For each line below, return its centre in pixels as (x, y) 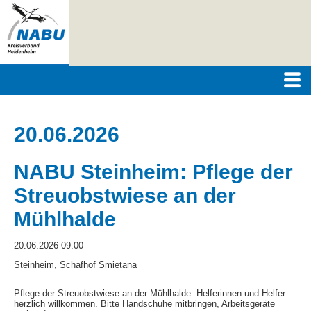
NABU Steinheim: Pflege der (153, 171)
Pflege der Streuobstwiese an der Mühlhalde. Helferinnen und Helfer (150, 293)
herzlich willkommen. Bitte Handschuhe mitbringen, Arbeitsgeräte (144, 303)
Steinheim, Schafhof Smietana (75, 264)
